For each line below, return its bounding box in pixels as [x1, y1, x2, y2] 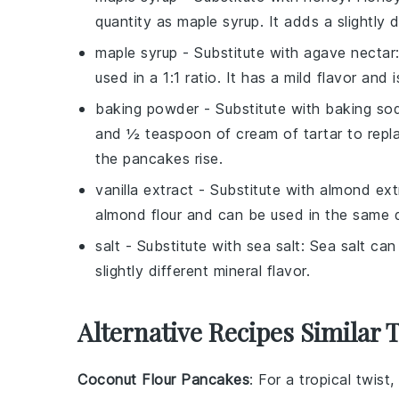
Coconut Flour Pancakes [77, 370, 249, 388]
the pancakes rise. [95, 150, 223, 167]
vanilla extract [95, 181, 194, 199]
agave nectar [304, 44, 395, 61]
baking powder [95, 100, 199, 118]
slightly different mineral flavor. [95, 262, 310, 280]
